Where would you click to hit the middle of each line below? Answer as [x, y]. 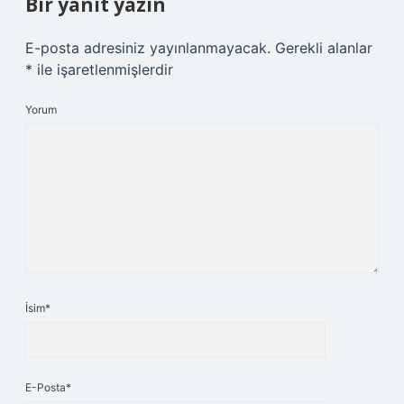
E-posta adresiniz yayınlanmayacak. [148, 48]
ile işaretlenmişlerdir [103, 69]
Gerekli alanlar [324, 48]
